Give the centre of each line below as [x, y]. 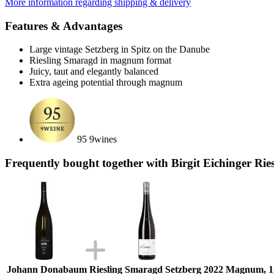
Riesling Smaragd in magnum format [100, 61]
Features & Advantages [64, 26]
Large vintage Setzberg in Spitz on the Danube [120, 50]
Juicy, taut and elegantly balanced [94, 72]
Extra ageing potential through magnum [106, 83]
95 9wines [97, 139]
